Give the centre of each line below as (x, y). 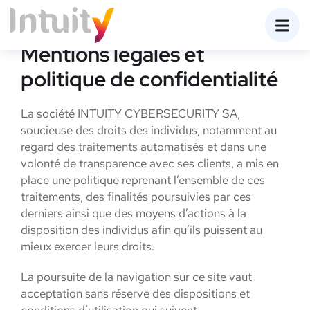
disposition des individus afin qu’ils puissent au (142, 230)
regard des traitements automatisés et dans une (144, 147)
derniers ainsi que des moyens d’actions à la (134, 213)
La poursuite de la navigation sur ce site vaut (136, 277)
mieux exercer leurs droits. (89, 246)
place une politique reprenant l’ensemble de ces (143, 180)
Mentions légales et (112, 54)
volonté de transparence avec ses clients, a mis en (150, 163)
